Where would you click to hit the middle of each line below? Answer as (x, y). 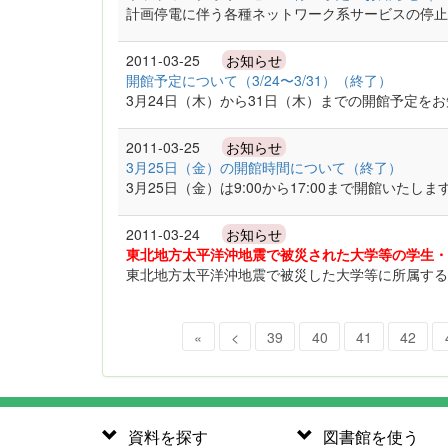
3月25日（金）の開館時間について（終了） (264, 167)
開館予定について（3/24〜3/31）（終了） (259, 80)
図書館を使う (371, 435)
